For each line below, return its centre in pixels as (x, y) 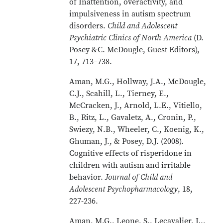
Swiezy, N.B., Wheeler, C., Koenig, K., (137, 129)
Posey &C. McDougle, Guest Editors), (135, 50)
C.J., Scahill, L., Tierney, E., (119, 94)
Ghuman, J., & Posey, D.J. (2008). (127, 141)
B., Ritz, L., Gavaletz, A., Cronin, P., (133, 117)
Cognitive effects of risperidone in (131, 153)
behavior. (87, 177)
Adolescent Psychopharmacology (124, 189)
